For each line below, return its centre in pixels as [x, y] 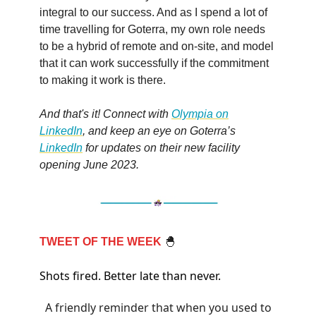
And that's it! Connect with [105, 114]
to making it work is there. [103, 80]
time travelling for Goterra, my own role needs [152, 30]
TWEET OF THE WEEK [101, 241]
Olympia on [200, 114]
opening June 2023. [89, 165]
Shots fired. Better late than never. [130, 275]
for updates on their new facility [161, 148]
